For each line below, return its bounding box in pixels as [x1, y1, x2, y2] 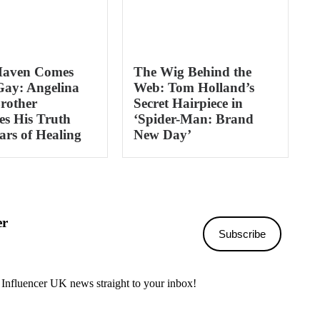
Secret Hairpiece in [133, 96, 243, 111]
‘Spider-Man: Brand [133, 111, 254, 126]
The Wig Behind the [133, 64, 251, 79]
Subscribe [219, 228, 266, 240]
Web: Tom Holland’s [133, 80, 254, 95]
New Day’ [133, 127, 191, 142]
